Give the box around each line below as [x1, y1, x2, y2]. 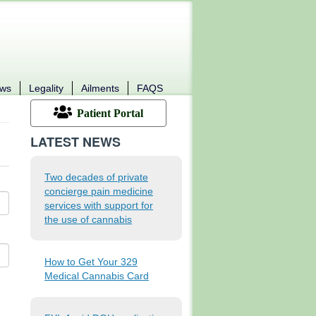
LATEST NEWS [30, 132, 121, 151]
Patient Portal [77, 107, 143, 119]
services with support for [44, 199, 153, 211]
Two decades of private [44, 171, 148, 183]
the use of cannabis [44, 213, 132, 225]
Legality [29, 83, 63, 94]
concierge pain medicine [44, 185, 153, 197]
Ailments [81, 83, 119, 94]
